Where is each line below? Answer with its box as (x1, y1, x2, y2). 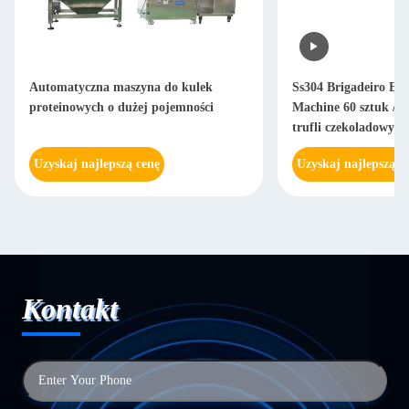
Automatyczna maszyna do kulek (29, 80, 213, 94)
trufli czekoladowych (292, 121, 407, 134)
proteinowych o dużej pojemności (29, 100, 214, 114)
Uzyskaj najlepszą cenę (34, 157, 160, 171)
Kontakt (22, 292, 118, 325)
